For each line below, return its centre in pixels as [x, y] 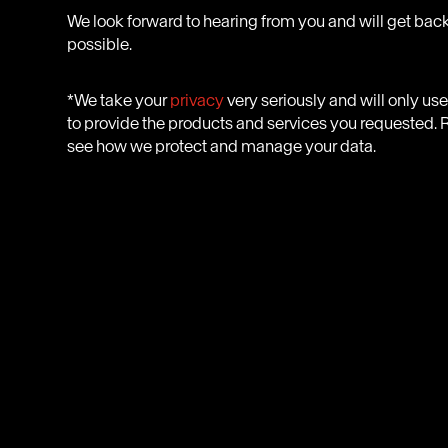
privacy [197, 100]
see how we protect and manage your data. [222, 146]
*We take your [119, 100]
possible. [100, 43]
